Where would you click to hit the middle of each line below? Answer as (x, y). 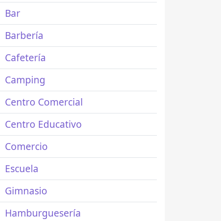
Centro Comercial (44, 102)
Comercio (26, 146)
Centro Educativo (43, 124)
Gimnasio (26, 191)
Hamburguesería (43, 213)
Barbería (24, 35)
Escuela (22, 168)
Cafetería (25, 57)
